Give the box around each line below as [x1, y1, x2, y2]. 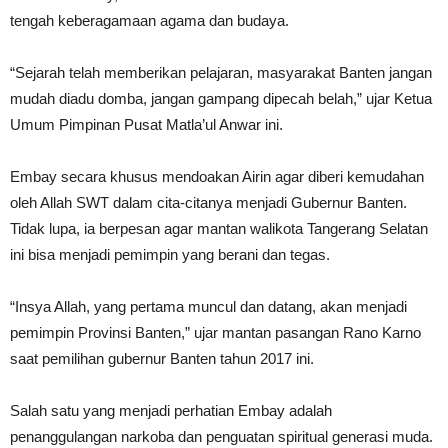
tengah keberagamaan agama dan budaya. [10, 12, 289, 29]
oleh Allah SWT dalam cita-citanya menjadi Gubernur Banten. [10, 194, 407, 211]
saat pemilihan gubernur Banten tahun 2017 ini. [10, 350, 314, 367]
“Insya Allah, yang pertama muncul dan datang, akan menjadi [10, 298, 407, 315]
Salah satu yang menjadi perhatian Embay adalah [10, 402, 332, 419]
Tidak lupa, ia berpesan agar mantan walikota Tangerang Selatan [10, 220, 428, 237]
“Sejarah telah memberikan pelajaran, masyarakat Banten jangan [10, 64, 432, 81]
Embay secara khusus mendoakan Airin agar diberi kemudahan [10, 168, 424, 185]
